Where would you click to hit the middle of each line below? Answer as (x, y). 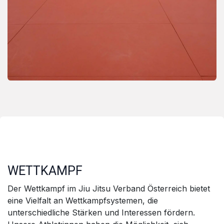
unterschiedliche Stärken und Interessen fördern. (101, 212)
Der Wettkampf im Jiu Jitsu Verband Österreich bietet (109, 188)
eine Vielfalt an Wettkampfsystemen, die (83, 200)
